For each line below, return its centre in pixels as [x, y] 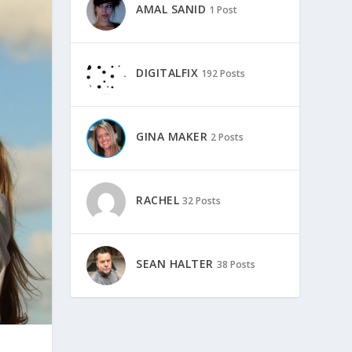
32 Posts [202, 201]
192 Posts [224, 74]
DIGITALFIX [167, 73]
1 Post [224, 10]
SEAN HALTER [175, 264]
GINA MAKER [172, 137]
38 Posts [236, 265]
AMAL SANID [171, 9]
